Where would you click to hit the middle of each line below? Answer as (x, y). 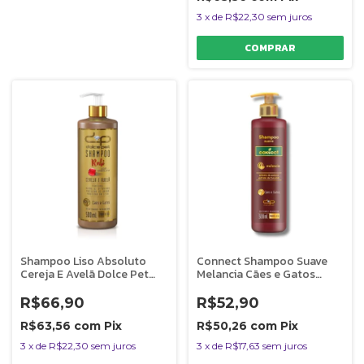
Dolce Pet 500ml (241, 288)
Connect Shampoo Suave (262, 262)
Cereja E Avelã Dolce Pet (84, 275)
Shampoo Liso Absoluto (83, 262)
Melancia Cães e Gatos (256, 275)
